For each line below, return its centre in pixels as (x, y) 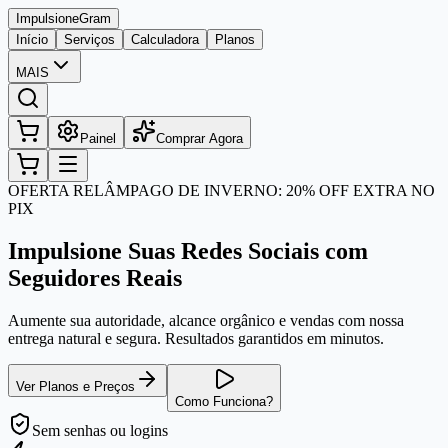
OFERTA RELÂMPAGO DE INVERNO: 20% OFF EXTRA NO (221, 190)
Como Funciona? (224, 401)
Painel (98, 138)
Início (32, 39)
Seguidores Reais (95, 277)
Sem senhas (69, 430)
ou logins (137, 430)
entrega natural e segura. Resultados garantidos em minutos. (196, 338)
